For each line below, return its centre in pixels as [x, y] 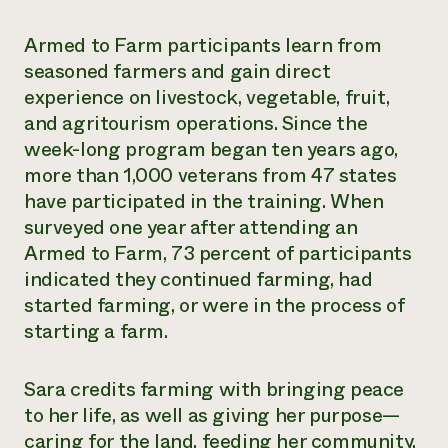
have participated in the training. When [204, 201]
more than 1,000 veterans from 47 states [210, 175]
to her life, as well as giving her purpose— [212, 415]
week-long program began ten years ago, [211, 149]
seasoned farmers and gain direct [177, 71]
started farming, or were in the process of [214, 305]
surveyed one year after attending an [191, 227]
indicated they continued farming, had [198, 279]
